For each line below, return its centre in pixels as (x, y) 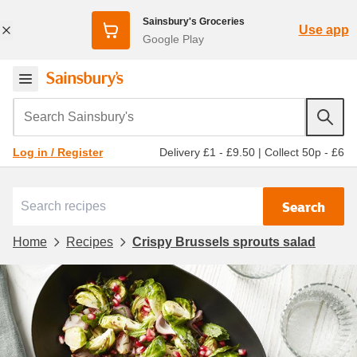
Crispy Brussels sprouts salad (224, 241)
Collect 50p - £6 (304, 152)
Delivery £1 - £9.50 (207, 152)
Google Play (173, 39)
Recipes (90, 241)
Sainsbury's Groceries (193, 21)
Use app (324, 29)
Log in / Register (58, 152)
